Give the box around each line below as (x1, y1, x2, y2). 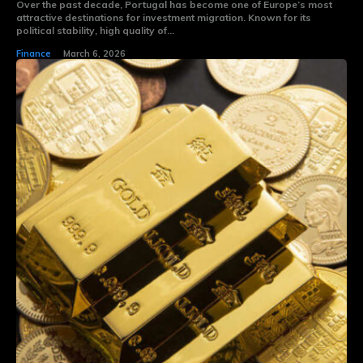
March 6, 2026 (63, 47, 126, 59)
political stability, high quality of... (16, 23, 174, 36)
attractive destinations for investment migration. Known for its (16, 11, 311, 23)
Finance (16, 47, 51, 59)
